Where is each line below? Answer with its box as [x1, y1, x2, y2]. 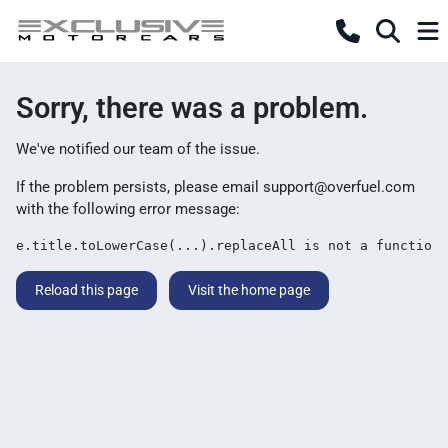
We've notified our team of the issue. [16, 140, 260, 158]
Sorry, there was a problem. [16, 91, 368, 125]
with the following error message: [16, 200, 240, 218]
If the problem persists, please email [16, 178, 263, 196]
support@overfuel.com [263, 178, 415, 196]
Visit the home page [188, 282, 310, 298]
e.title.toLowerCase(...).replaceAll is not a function [16, 238, 440, 253]
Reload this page [35, 282, 138, 298]
